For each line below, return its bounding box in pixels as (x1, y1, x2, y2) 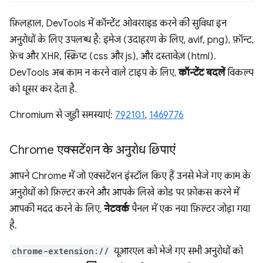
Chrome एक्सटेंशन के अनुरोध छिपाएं (9, 142, 176, 157)
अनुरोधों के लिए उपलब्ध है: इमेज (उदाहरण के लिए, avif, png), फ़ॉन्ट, (9, 33, 254, 46)
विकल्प (225, 66, 254, 79)
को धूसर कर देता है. (9, 83, 75, 95)
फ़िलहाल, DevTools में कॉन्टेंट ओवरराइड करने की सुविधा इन (9, 17, 227, 29)
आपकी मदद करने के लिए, (9, 203, 104, 215)
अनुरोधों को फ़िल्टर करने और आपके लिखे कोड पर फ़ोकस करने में (9, 186, 239, 198)
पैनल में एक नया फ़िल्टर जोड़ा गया (129, 203, 250, 215)
